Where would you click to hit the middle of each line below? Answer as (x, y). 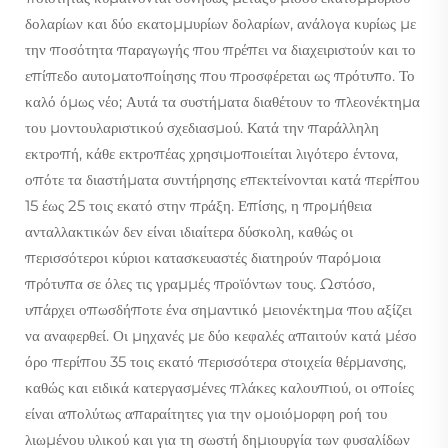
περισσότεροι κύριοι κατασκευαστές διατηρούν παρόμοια (203, 257)
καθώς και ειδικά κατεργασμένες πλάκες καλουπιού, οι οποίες (219, 387)
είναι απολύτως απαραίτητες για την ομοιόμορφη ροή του (206, 413)
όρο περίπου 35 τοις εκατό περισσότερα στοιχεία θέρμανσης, (215, 361)
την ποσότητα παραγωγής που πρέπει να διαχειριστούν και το (220, 49)
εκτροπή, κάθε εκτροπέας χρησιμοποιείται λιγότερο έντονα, (211, 153)
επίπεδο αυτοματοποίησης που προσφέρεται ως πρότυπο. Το (220, 75)
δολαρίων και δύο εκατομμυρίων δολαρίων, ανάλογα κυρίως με (220, 23)
